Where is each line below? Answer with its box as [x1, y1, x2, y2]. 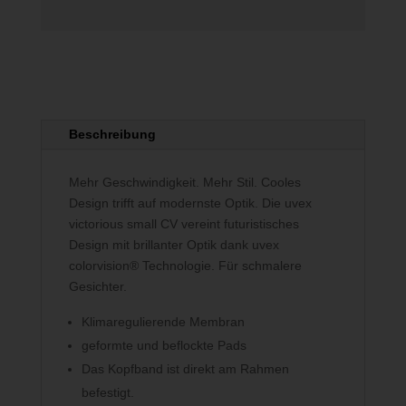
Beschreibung [68, 126, 156, 141]
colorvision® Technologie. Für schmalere [68, 257, 302, 273]
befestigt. [81, 384, 134, 400]
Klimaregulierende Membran [81, 314, 245, 329]
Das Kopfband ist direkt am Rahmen [81, 361, 289, 376]
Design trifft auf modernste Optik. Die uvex [68, 195, 312, 210]
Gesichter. [68, 278, 127, 294]
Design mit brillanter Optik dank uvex [68, 237, 279, 252]
